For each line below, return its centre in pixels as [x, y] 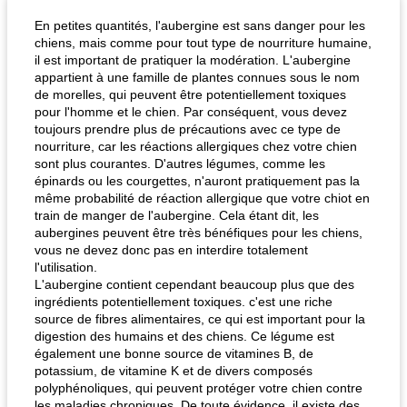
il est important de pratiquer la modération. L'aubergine [193, 60]
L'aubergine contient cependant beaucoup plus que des [194, 284]
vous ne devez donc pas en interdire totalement [171, 250]
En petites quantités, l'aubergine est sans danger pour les [200, 25]
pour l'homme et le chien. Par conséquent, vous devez [191, 112]
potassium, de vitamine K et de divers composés [174, 371]
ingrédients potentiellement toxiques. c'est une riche [184, 302]
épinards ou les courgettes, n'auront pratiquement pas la [197, 181]
